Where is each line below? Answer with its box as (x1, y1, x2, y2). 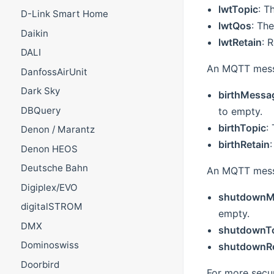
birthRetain (218, 138, 270, 151)
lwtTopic (218, 3, 258, 16)
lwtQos (218, 20, 251, 32)
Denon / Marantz (20, 124, 95, 136)
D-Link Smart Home (20, 8, 108, 20)
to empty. (218, 105, 262, 118)
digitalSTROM (20, 201, 83, 213)
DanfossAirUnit (20, 65, 87, 78)
